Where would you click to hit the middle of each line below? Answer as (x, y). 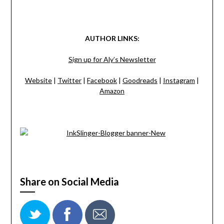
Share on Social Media (69, 181)
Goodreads (140, 80)
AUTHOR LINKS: (112, 38)
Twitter (69, 80)
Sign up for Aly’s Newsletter (112, 59)
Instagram (179, 80)
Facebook (102, 80)
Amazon (112, 90)
